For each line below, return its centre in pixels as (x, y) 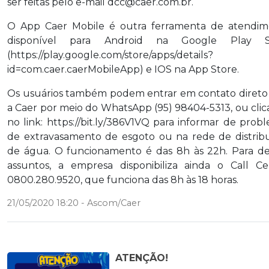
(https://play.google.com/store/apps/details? (110, 55)
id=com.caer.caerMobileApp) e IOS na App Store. (123, 70)
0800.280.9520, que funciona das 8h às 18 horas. (123, 180)
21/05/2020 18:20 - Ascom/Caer (74, 203)
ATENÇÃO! (142, 258)
